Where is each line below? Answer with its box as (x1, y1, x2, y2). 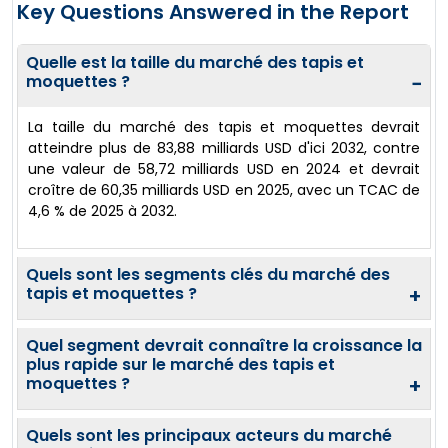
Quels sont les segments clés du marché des (26, 262, 390, 286)
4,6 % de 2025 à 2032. (28, 200, 177, 221)
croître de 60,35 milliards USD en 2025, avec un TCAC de (28, 179, 420, 200)
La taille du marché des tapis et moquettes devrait (28, 116, 420, 137)
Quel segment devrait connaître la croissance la (26, 333, 422, 357)
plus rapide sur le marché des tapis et (26, 352, 335, 376)
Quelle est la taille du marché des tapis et (26, 50, 364, 74)
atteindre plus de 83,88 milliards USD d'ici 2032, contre (28, 137, 420, 158)
